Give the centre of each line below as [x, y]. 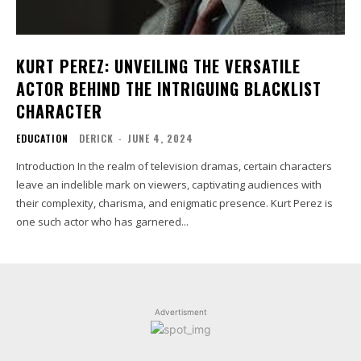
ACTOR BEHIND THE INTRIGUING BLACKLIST [169, 88]
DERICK [96, 138]
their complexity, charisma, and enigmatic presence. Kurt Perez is [174, 203]
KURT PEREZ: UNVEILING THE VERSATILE [158, 66]
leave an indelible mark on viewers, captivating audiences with [169, 184]
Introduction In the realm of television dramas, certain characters [47, 166]
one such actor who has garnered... [102, 221]
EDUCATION [42, 138]
